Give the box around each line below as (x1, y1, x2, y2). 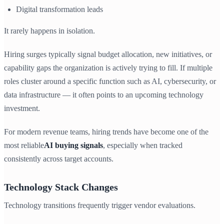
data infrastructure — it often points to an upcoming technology (4, 90, 203, 99)
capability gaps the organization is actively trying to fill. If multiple (4, 63, 212, 72)
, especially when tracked (103, 140, 182, 149)
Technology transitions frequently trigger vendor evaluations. (4, 200, 195, 209)
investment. (4, 103, 40, 112)
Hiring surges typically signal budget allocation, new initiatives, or (4, 49, 212, 58)
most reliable (4, 140, 44, 149)
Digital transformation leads (16, 4, 103, 13)
